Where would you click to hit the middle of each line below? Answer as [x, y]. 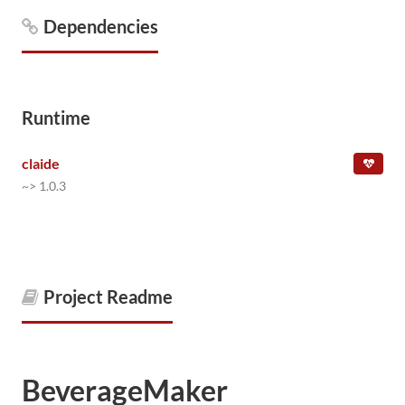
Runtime [56, 118]
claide [41, 163]
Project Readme [108, 297]
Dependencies [101, 26]
